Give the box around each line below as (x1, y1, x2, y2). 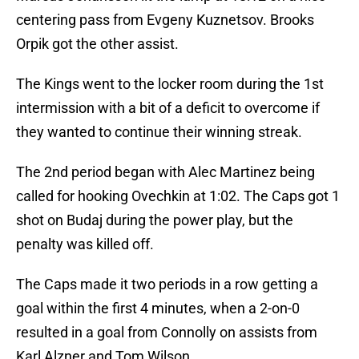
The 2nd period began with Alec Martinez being (16, 163, 315, 181)
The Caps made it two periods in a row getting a (16, 276, 318, 293)
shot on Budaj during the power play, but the (16, 212, 293, 229)
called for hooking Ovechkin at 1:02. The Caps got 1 (16, 188, 340, 205)
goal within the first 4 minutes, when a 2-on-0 (16, 300, 300, 317)
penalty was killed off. (16, 236, 154, 253)
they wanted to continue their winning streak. (16, 123, 302, 141)
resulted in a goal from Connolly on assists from (16, 324, 317, 341)
